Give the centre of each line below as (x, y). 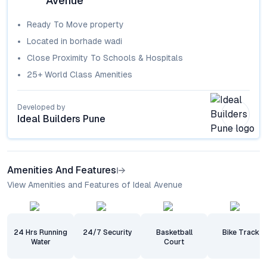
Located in (48, 41)
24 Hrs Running (41, 232)
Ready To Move (57, 24)
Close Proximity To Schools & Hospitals (105, 58)
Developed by (41, 107)
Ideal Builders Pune (61, 119)
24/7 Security (107, 232)
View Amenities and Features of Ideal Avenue (95, 185)
